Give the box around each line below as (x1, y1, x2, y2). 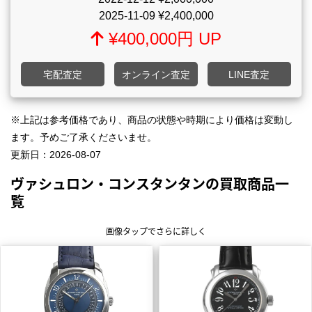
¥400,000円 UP (103, 29, 221, 49)
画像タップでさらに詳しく (106, 225, 206, 237)
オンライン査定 (121, 69, 190, 81)
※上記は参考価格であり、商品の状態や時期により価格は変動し (10, 114, 293, 126)
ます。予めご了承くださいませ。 (10, 132, 157, 143)
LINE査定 (228, 69, 270, 81)
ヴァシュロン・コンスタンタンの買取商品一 (10, 173, 289, 194)
